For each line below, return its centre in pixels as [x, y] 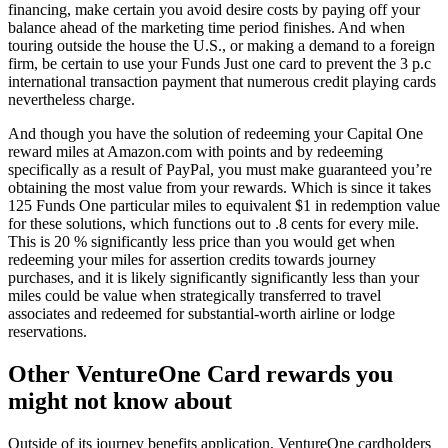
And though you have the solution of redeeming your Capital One [215, 133]
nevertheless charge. [71, 99]
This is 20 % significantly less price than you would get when [201, 241]
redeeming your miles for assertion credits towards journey [192, 259]
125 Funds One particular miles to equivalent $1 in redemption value [224, 205]
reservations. [47, 331]
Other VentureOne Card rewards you [200, 373]
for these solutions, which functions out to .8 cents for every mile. [213, 223]
